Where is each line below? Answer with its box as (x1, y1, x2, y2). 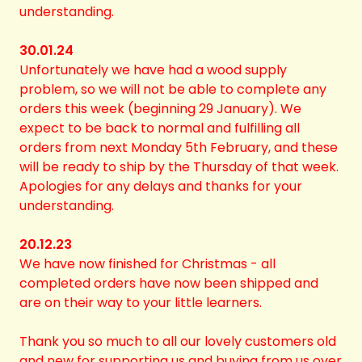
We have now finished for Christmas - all (19, 255, 276, 273)
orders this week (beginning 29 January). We (19, 99, 301, 118)
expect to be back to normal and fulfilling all (19, 119, 300, 137)
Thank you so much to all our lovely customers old (19, 332, 336, 351)
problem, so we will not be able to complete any (19, 80, 326, 99)
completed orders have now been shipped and (19, 274, 318, 293)
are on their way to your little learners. (19, 293, 262, 312)
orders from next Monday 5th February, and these (19, 138, 338, 157)
